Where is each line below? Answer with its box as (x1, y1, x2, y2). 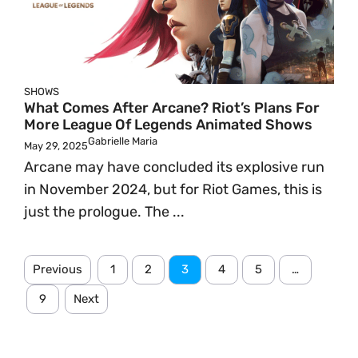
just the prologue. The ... (24, 203, 185, 221)
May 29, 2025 (24, 140, 88, 152)
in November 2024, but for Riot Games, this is (24, 181, 322, 198)
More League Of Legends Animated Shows (24, 116, 312, 133)
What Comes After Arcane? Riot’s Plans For (24, 99, 320, 117)
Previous (33, 262, 82, 276)
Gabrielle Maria (88, 135, 157, 147)
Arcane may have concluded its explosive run (24, 158, 324, 176)
